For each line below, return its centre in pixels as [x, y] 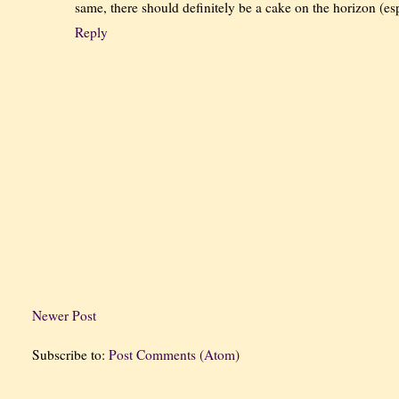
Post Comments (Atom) [175, 355]
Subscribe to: [71, 355]
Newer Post [65, 315]
